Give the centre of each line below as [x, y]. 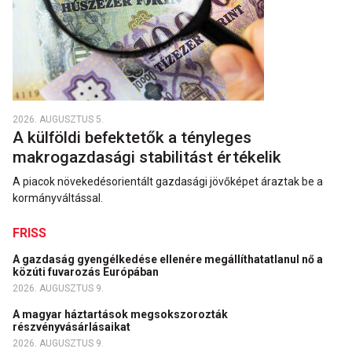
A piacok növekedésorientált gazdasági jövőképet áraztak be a [168, 181]
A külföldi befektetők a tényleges [132, 137]
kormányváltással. [58, 198]
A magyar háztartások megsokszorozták [120, 314]
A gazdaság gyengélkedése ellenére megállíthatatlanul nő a [168, 259]
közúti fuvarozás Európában [87, 271]
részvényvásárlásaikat [73, 326]
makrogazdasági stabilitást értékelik [149, 157]
